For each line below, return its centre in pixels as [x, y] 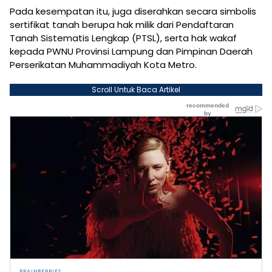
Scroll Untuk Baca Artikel [136, 90]
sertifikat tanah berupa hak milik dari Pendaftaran [122, 25]
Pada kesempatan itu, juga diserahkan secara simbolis [133, 12]
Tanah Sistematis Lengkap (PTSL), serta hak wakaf [123, 38]
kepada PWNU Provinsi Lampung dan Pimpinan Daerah [131, 52]
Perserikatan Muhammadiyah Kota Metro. [103, 65]
